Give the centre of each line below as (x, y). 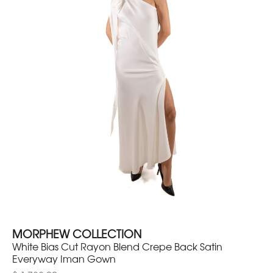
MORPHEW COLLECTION (77, 234)
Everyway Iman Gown (64, 259)
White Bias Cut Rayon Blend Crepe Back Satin (117, 246)
